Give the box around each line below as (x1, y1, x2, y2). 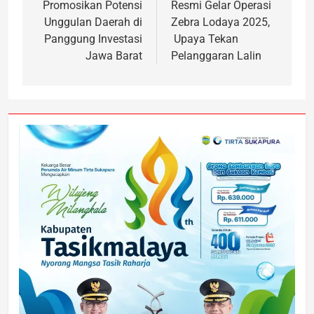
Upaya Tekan (171, 32, 238, 46)
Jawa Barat (86, 49, 142, 63)
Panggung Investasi (44, 32, 142, 46)
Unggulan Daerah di (44, 15, 142, 29)
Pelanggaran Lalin (171, 49, 261, 63)
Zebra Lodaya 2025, (171, 15, 270, 29)
